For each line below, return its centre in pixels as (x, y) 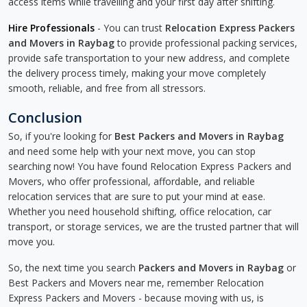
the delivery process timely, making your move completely (137, 73)
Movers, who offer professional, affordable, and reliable (132, 181)
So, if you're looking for (61, 136)
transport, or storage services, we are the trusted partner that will (153, 226)
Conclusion (45, 118)
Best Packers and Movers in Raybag (199, 136)
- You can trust (130, 28)
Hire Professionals (51, 28)
